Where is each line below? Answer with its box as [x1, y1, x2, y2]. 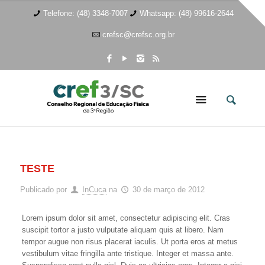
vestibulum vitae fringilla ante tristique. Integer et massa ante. [22, 249, 234, 258]
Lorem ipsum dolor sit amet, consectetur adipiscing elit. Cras [22, 214, 231, 222]
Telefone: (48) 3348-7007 [43, 9, 128, 18]
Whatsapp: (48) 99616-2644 [140, 9, 234, 18]
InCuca [82, 185, 106, 194]
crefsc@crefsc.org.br [102, 30, 175, 39]
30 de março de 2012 [132, 185, 205, 194]
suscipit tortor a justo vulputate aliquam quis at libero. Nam [22, 225, 224, 234]
